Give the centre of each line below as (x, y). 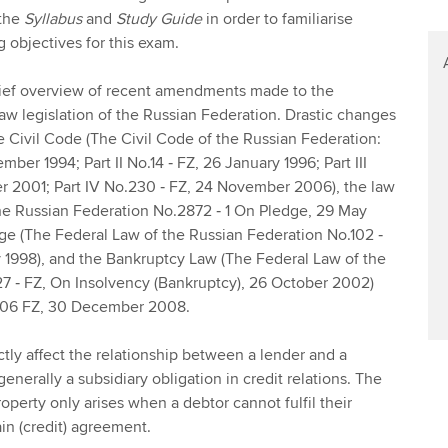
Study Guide (158, 18)
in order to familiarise (277, 18)
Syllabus (52, 18)
